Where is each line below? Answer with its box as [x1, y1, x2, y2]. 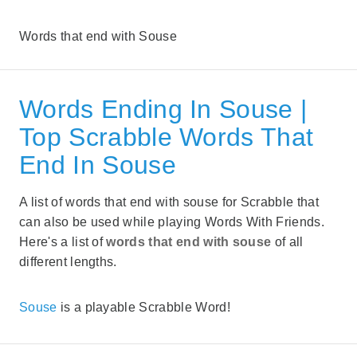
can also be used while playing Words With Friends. [19, 214, 325, 229]
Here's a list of [19, 234, 107, 249]
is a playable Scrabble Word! [57, 300, 230, 314]
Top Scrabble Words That [19, 122, 314, 151]
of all [274, 234, 304, 249]
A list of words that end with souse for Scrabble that [19, 194, 319, 209]
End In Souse [19, 150, 176, 179]
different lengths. [19, 254, 117, 269]
